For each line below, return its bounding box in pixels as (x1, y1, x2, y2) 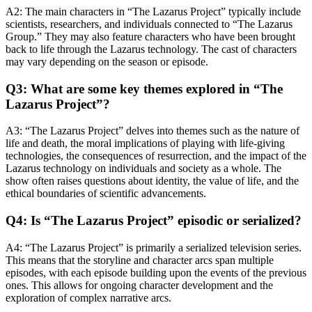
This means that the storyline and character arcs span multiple (6, 253, 274, 266)
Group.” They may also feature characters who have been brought (6, 31, 295, 43)
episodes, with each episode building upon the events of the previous (6, 266, 306, 279)
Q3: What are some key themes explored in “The (6, 81, 283, 96)
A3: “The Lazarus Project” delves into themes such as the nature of (6, 125, 299, 137)
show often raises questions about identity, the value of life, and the (6, 175, 299, 187)
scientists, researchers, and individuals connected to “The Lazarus (6, 18, 292, 31)
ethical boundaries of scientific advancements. (6, 187, 206, 200)
